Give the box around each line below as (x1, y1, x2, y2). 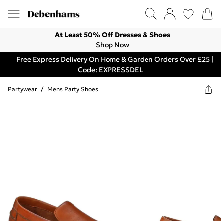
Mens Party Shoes (47, 85, 98, 93)
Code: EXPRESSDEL (78, 65, 143, 74)
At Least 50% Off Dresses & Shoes (55, 30, 170, 39)
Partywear (8, 85, 37, 93)
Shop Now (96, 40, 129, 49)
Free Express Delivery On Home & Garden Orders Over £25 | (16, 55, 213, 64)
